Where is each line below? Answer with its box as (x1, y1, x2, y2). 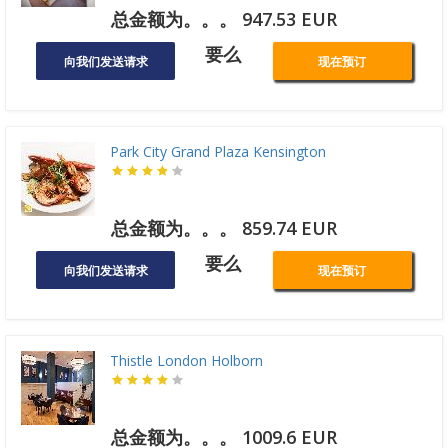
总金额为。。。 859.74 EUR (111, 216, 337, 241)
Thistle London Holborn (110, 351, 263, 371)
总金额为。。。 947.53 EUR (111, 7, 337, 32)
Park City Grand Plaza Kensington (110, 142, 326, 162)
